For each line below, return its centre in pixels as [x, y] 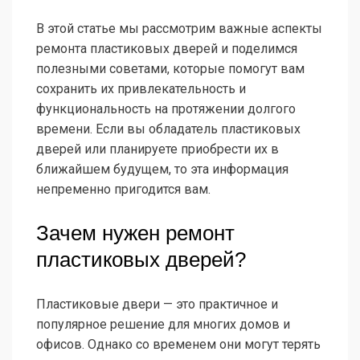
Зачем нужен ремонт [135, 233]
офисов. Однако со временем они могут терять [178, 345]
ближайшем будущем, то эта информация [162, 170]
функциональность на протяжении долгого [166, 109]
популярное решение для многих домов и [163, 325]
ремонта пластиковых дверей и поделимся [167, 49]
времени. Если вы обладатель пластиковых [168, 129]
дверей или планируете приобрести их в [157, 149]
